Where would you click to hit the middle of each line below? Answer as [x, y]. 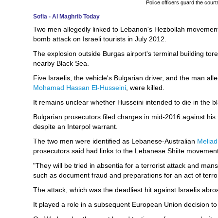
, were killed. [145, 88]
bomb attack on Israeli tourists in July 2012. [100, 39]
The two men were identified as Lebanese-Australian [115, 141]
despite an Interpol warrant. [75, 127]
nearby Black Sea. [61, 63]
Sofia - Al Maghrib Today [66, 17]
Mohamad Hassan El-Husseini [80, 88]
